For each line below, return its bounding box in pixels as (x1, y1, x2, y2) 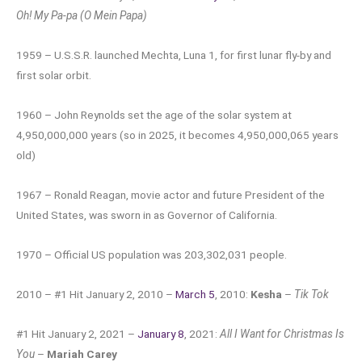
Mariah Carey (47, 347, 117, 360)
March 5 (175, 287, 215, 301)
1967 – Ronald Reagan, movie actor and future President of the (16, 187, 325, 201)
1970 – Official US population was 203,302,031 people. (16, 247, 287, 261)
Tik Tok (294, 287, 329, 301)
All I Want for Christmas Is (220, 326, 344, 340)
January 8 (137, 326, 184, 340)
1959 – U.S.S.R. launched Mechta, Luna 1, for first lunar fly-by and (16, 48, 331, 61)
